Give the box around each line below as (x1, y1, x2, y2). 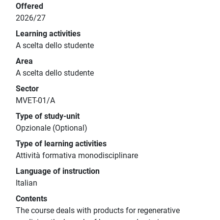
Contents (16, 194, 47, 204)
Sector (16, 84, 39, 94)
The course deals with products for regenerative (16, 206, 180, 216)
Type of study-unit (16, 111, 80, 121)
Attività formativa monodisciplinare (16, 151, 138, 161)
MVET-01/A (16, 96, 55, 106)
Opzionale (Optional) (16, 123, 87, 133)
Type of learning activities (16, 139, 107, 149)
